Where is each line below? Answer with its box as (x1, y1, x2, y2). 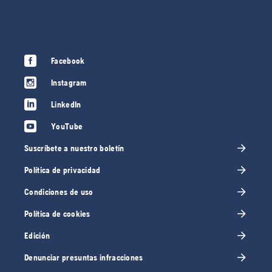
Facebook (51, 56, 85, 66)
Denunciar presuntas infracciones (24, 253, 143, 263)
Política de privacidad (24, 165, 101, 175)
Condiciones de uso (24, 187, 93, 197)
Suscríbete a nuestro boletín (24, 143, 124, 154)
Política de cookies (24, 209, 90, 219)
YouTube (51, 121, 83, 132)
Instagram (51, 78, 87, 88)
